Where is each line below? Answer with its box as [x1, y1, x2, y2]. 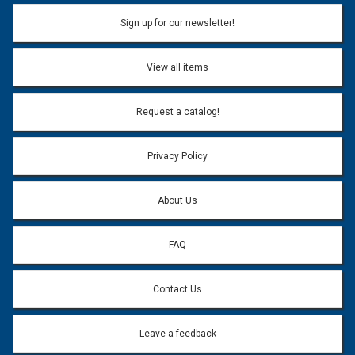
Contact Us [153, 284, 202, 295]
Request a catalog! [136, 106, 219, 117]
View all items [147, 62, 208, 73]
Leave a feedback [139, 328, 216, 339]
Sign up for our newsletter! [120, 17, 235, 29]
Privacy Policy [147, 151, 208, 162]
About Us [158, 195, 197, 206]
